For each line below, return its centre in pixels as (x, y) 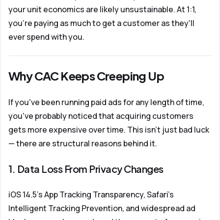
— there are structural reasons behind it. (83, 143)
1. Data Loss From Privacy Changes (86, 169)
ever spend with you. (46, 37)
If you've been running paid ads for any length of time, (106, 102)
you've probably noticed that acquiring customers (101, 116)
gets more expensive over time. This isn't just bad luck (109, 130)
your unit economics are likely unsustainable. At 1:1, (102, 9)
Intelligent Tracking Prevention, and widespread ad (102, 208)
